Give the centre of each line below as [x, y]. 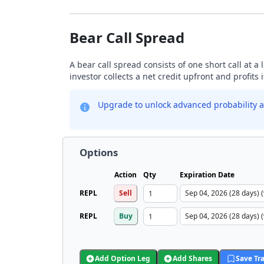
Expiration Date [207, 175]
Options [99, 152]
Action [126, 175]
